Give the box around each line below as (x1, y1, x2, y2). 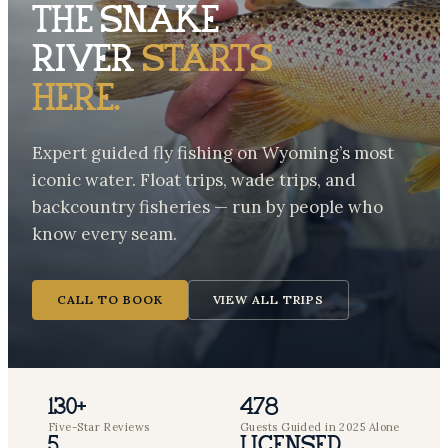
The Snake (32, 3, 219, 42)
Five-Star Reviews (48, 420, 150, 434)
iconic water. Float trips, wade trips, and (32, 169, 356, 191)
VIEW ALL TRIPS (212, 292, 324, 307)
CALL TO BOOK (57, 292, 163, 307)
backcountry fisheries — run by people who (32, 196, 383, 218)
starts (141, 42, 273, 81)
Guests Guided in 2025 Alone (240, 420, 400, 434)
